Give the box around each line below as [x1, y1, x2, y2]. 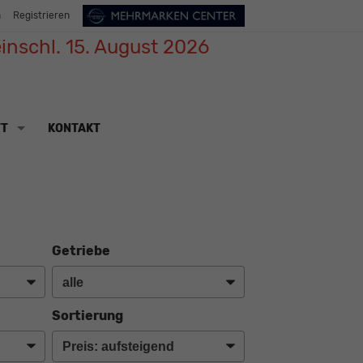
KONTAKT [47, 121, 100, 135]
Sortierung [51, 307, 123, 323]
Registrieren [13, 10, 70, 22]
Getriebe [51, 243, 110, 259]
